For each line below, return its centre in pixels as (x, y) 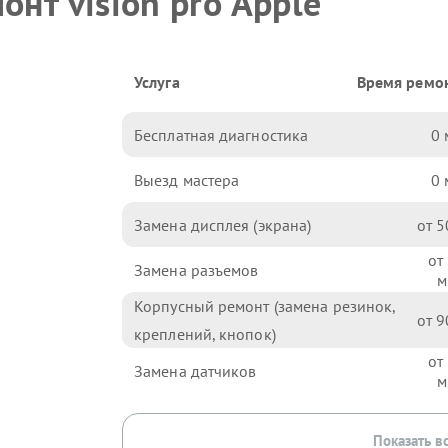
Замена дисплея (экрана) (223, 224)
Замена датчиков (195, 370)
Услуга (157, 82)
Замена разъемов (196, 269)
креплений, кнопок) (205, 334)
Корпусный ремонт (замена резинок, (265, 306)
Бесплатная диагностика (221, 134)
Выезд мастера (187, 179)
